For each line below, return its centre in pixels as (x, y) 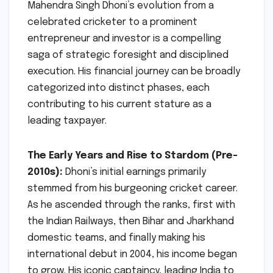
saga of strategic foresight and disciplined (128, 55)
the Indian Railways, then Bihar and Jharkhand (131, 221)
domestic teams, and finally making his (116, 238)
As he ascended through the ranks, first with (131, 205)
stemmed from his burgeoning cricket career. (133, 188)
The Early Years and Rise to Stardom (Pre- (133, 155)
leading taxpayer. (67, 121)
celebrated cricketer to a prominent (112, 22)
